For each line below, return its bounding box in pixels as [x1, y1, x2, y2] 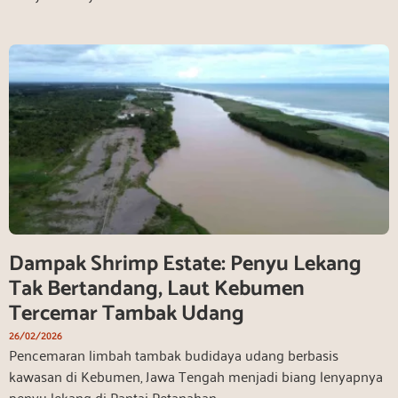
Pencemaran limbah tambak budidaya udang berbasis [9, 341, 338, 367]
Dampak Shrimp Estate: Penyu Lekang [9, 246, 362, 282]
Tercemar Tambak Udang [9, 296, 244, 331]
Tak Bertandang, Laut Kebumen [9, 271, 305, 306]
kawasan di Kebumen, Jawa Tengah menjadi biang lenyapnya [9, 362, 383, 388]
